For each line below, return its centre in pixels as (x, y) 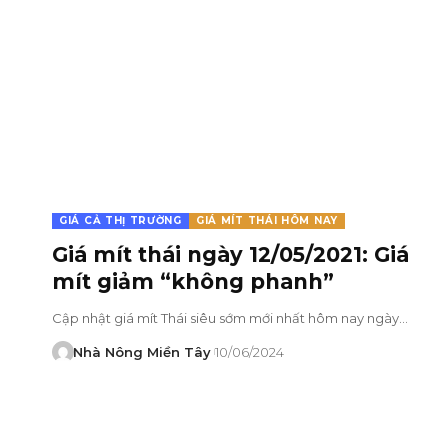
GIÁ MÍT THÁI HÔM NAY (266, 220)
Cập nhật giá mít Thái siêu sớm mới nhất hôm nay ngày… (230, 317)
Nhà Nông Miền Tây (141, 351)
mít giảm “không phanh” (193, 281)
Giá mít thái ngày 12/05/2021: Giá (230, 254)
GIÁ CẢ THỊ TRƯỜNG (120, 220)
